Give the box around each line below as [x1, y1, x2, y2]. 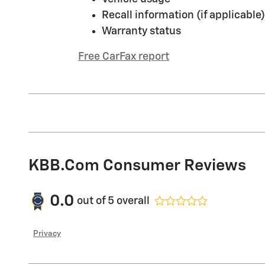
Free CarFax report [78, 51, 169, 62]
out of [77, 196, 108, 206]
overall [114, 196, 150, 206]
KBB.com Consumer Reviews [28, 157, 246, 174]
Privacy [33, 229, 61, 238]
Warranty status [102, 25, 181, 37]
